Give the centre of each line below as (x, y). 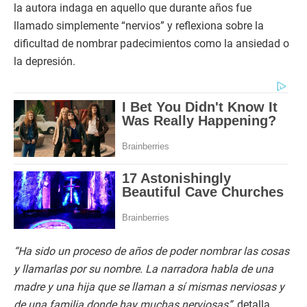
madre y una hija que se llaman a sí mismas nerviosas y (149, 286)
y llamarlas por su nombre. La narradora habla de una (144, 269)
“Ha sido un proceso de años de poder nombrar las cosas (151, 251)
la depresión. (45, 61)
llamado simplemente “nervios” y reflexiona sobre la (139, 26)
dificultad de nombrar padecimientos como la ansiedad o (151, 44)
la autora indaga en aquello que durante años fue (133, 8)
